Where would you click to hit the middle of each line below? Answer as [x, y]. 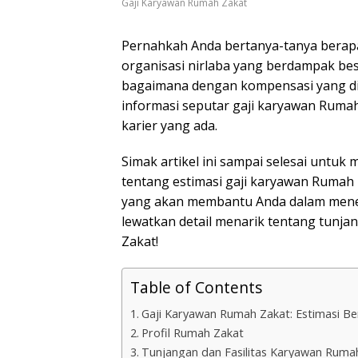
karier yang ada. [169, 126]
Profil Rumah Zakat [192, 333]
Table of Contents [196, 288]
